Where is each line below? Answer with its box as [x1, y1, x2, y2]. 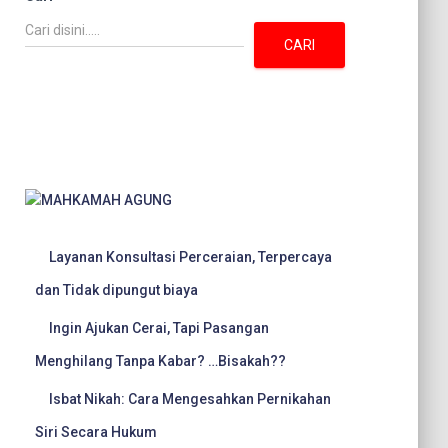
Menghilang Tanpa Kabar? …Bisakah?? [35, 353, 286, 369]
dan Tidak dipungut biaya [35, 282, 198, 298]
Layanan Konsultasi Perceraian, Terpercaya [49, 249, 332, 265]
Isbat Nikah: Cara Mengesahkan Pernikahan [49, 391, 331, 407]
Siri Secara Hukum [35, 424, 157, 440]
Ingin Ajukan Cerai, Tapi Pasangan [49, 320, 269, 336]
